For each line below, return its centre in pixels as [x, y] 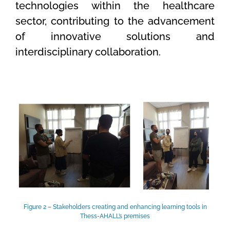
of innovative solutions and [115, 36]
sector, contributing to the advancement [115, 21]
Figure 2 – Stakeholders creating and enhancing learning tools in [115, 207]
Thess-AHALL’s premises [115, 216]
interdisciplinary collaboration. [88, 52]
